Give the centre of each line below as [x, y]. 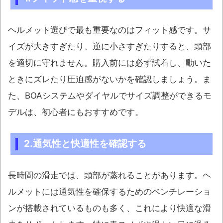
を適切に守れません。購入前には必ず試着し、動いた [110, 63]
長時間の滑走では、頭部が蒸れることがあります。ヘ [110, 175]
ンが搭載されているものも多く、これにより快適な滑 [110, 208]
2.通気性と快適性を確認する [85, 144]
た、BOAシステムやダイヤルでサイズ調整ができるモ [110, 96]
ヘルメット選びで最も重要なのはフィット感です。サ [110, 30]
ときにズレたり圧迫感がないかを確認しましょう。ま [110, 79]
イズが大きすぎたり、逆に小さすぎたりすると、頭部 [110, 47]
